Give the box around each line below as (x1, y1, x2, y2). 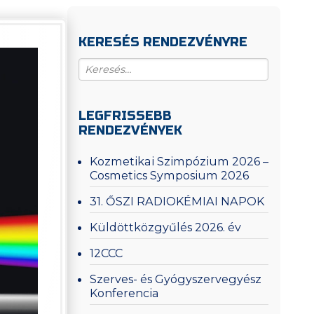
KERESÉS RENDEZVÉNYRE (78, 34, 247, 50)
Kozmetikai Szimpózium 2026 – (90, 153, 269, 168)
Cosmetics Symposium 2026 (90, 168, 250, 182)
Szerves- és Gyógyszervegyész (90, 271, 262, 286)
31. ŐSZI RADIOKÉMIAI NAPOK (90, 193, 265, 208)
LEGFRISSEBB (78, 109, 172, 124)
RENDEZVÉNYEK (78, 123, 182, 139)
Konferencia (90, 285, 160, 300)
